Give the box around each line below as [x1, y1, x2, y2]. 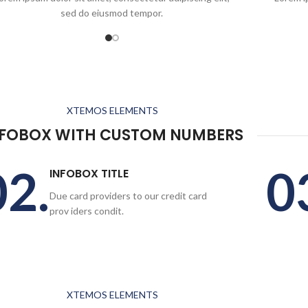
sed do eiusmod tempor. [60, 7, 164, 19]
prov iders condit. [49, 205, 124, 217]
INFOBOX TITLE [49, 166, 129, 181]
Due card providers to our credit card [49, 190, 208, 201]
